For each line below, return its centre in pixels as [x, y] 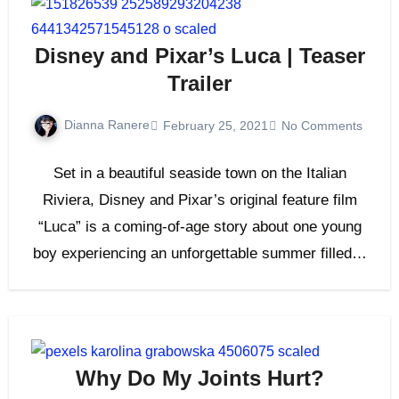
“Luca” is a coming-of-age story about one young [199, 227]
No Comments [322, 125]
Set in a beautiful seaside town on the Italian [199, 174]
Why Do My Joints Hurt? [199, 379]
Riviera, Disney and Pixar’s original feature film [199, 200]
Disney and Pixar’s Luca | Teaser [199, 56]
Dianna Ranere [106, 125]
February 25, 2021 [215, 125]
